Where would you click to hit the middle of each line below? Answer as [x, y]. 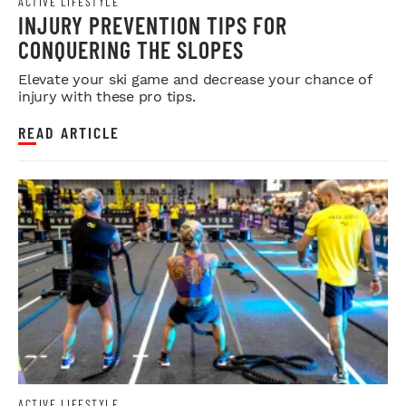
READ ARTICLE [69, 132]
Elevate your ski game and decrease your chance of [195, 79]
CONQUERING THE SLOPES [131, 49]
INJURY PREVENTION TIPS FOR [153, 24]
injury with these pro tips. [107, 96]
